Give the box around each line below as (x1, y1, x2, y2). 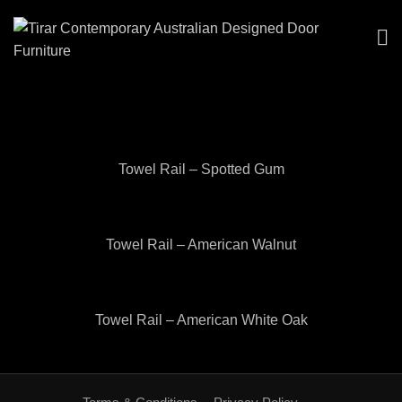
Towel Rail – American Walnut (106, 237, 296, 252)
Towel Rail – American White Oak (94, 312, 308, 328)
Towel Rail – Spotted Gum (118, 162, 284, 177)
